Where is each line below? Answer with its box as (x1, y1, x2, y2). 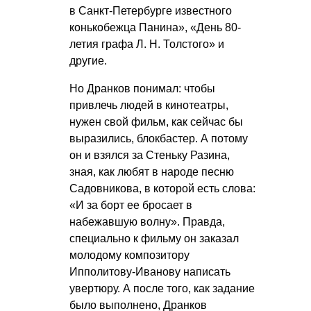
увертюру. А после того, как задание (69, 282, 255, 294)
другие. (69, 54, 107, 67)
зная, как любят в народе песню (69, 165, 234, 178)
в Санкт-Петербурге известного (69, 4, 232, 17)
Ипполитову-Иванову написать (69, 265, 230, 278)
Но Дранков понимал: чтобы (69, 82, 215, 94)
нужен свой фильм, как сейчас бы (69, 115, 243, 128)
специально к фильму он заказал (69, 232, 239, 244)
